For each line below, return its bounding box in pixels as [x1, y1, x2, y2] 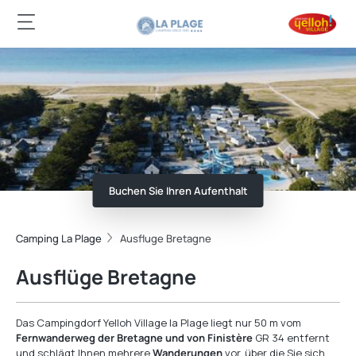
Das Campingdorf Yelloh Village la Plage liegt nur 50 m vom [16, 315, 301, 330]
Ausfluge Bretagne [120, 231, 211, 246]
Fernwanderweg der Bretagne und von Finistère [16, 331, 253, 345]
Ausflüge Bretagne [16, 263, 196, 291]
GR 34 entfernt [253, 331, 330, 345]
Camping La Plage [16, 231, 102, 246]
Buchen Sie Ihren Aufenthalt [108, 184, 248, 198]
